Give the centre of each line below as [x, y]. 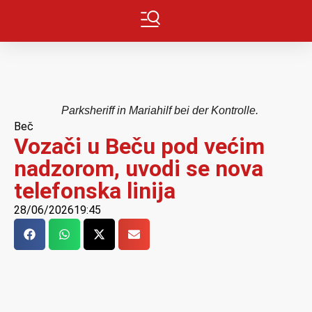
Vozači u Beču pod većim [139, 146]
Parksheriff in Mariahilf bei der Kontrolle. [159, 110]
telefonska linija [95, 191]
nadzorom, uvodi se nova [139, 169]
